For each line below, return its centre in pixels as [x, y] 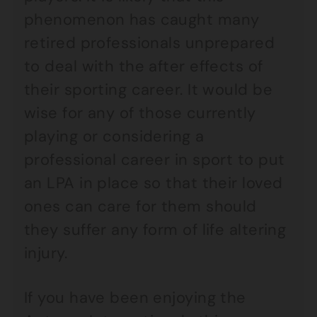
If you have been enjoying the [135, 298]
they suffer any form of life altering [155, 230]
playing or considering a [114, 136]
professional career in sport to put [155, 160]
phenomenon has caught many [142, 19]
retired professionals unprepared [150, 43]
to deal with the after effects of [144, 66]
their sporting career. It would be [148, 90]
